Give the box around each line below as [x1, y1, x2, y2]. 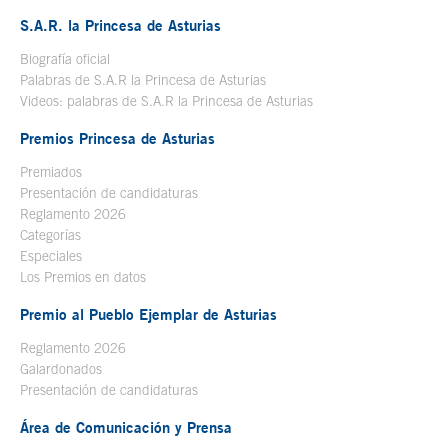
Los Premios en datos [20, 269, 146, 286]
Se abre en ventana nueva [110, 51, 266, 68]
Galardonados [20, 361, 102, 378]
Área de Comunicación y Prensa [20, 418, 232, 437]
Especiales [20, 248, 82, 265]
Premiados [20, 164, 82, 181]
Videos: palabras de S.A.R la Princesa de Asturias [20, 93, 313, 110]
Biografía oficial [20, 51, 110, 68]
